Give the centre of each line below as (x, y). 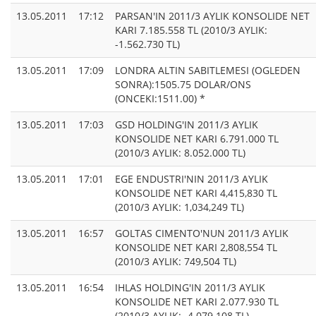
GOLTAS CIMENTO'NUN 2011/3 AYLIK (202, 233)
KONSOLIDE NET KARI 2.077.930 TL (197, 302)
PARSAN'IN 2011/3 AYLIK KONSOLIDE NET (212, 16)
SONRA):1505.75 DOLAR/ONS (183, 85)
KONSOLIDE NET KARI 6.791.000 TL (197, 139)
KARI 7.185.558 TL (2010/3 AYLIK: (191, 30)
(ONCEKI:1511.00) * (160, 99)
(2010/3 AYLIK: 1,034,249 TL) (180, 207)
